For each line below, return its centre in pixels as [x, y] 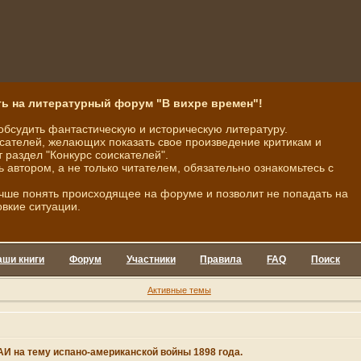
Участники [151, 259]
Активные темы [179, 290]
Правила [221, 259]
